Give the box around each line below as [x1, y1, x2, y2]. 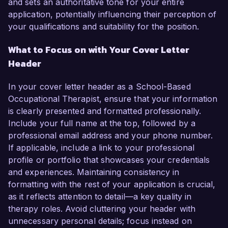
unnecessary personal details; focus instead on [8, 216, 192, 226]
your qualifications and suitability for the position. [8, 21, 199, 32]
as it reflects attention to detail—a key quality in [8, 191, 192, 202]
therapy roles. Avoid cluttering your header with [8, 204, 195, 214]
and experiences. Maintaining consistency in [8, 167, 180, 178]
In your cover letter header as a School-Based [8, 81, 191, 92]
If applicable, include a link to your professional [8, 142, 194, 153]
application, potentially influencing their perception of [8, 9, 217, 20]
